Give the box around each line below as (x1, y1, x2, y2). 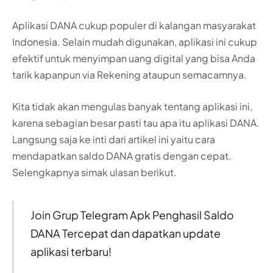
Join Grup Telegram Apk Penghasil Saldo (30, 207, 234, 222)
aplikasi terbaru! (30, 244, 112, 258)
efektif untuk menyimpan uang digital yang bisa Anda (12, 52, 255, 65)
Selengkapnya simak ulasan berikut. (12, 165, 177, 179)
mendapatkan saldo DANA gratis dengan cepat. (12, 149, 232, 162)
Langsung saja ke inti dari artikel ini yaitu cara (12, 132, 215, 146)
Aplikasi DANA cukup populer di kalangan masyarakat (12, 19, 256, 32)
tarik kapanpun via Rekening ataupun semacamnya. (12, 68, 247, 82)
